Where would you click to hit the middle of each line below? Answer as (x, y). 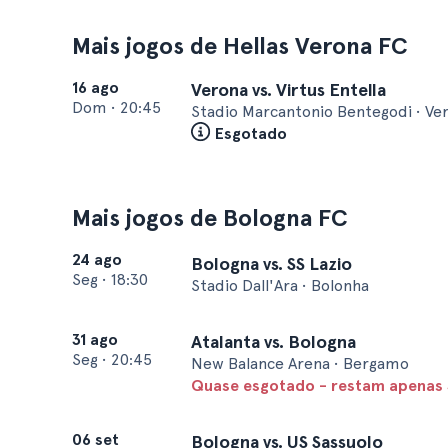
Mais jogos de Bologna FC (210, 217)
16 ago (95, 87)
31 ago (95, 339)
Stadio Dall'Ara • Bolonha (280, 285)
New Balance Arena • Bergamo (300, 363)
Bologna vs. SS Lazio (271, 263)
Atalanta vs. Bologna (273, 341)
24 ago (97, 259)
